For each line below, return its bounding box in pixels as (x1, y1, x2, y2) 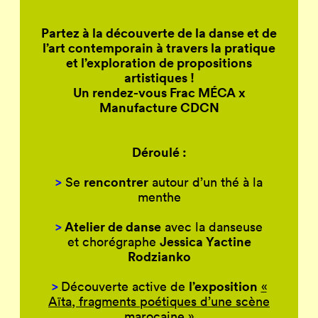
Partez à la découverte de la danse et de (41, 23, 277, 41)
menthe (137, 188, 181, 205)
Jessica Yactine (159, 232, 251, 250)
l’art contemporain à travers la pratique (43, 38, 275, 56)
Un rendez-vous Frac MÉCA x (72, 83, 246, 101)
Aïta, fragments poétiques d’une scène (48, 292, 270, 309)
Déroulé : (131, 143, 187, 160)
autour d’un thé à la (148, 173, 263, 190)
